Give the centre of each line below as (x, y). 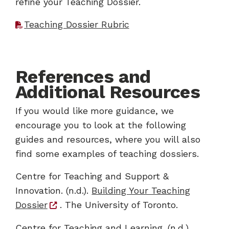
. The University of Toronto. (119, 204)
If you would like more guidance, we (95, 110)
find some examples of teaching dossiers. (107, 153)
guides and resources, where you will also (108, 139)
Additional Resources (108, 92)
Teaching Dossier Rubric (77, 24)
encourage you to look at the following (101, 125)
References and (83, 76)
